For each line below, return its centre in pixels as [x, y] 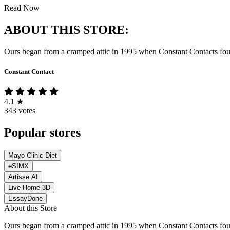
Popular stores [42, 133]
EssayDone [25, 198]
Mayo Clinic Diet [33, 155]
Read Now [22, 8]
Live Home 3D [29, 188]
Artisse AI [23, 177]
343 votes [20, 111]
